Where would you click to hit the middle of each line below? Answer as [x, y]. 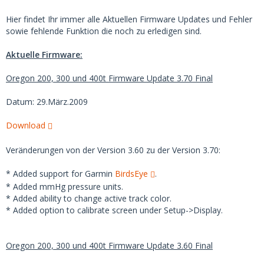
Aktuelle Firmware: [44, 55]
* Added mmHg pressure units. [65, 187]
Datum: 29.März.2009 [47, 102]
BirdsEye [131, 174]
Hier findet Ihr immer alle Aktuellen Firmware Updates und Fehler [129, 19]
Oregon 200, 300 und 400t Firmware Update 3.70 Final [109, 78]
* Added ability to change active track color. [89, 198]
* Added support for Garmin [60, 174]
